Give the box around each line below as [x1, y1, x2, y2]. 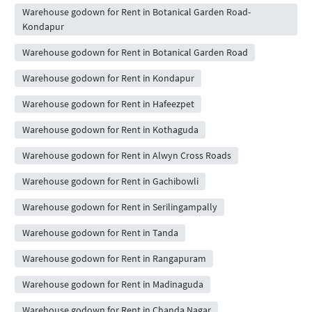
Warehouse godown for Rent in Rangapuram [22, 252, 206, 265]
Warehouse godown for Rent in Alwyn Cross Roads [22, 149, 231, 162]
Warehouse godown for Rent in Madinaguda [22, 278, 203, 291]
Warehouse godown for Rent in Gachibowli [22, 175, 198, 188]
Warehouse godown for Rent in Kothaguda [22, 123, 198, 136]
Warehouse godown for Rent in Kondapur [22, 72, 194, 85]
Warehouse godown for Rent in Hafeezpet [22, 97, 194, 111]
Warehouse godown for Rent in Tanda [22, 226, 178, 240]
